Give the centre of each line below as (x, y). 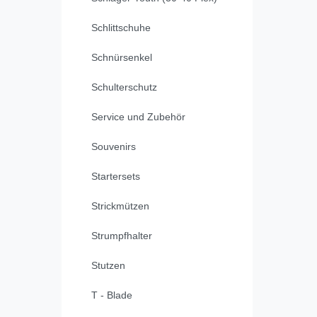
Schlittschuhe (121, 28)
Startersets (116, 177)
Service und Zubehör (138, 117)
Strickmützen (120, 206)
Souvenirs (114, 147)
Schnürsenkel (122, 58)
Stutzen (108, 266)
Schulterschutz (124, 87)
